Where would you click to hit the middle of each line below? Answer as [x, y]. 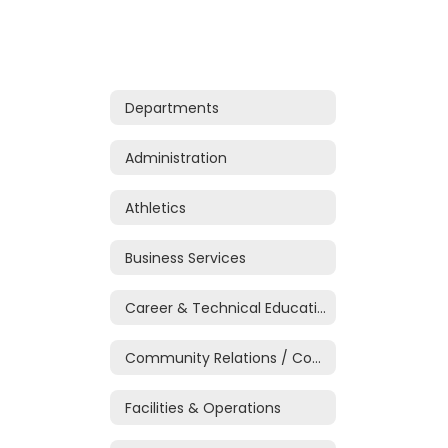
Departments [172, 107]
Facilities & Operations [203, 407]
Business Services [185, 257]
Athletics [155, 207]
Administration [176, 157]
